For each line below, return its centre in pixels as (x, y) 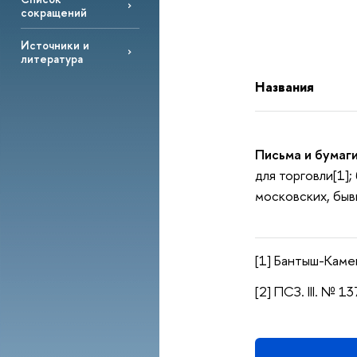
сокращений (53, 12)
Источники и (55, 45)
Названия (284, 87)
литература (51, 58)
